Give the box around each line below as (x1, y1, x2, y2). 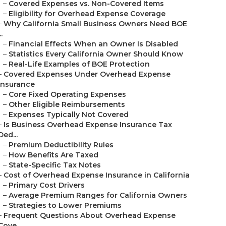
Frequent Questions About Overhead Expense (4, 211, 176, 220)
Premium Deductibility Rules (9, 140, 114, 149)
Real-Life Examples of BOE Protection (9, 60, 150, 69)
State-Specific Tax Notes (9, 160, 101, 169)
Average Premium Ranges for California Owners (9, 191, 187, 200)
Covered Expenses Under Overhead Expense (4, 70, 171, 79)
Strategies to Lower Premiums (9, 201, 122, 210)
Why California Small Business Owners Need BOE (4, 19, 187, 28)
